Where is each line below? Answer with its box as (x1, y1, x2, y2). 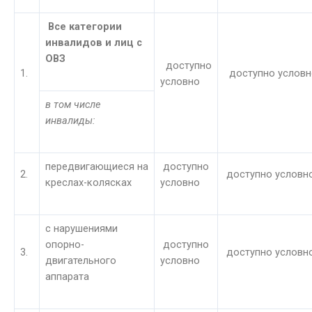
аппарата (45, 270, 89, 283)
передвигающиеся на (45, 159, 148, 173)
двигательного (45, 253, 116, 267)
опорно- (45, 237, 84, 251)
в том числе (45, 97, 101, 111)
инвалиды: (45, 114, 95, 127)
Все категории (48, 19, 122, 33)
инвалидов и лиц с (45, 36, 142, 49)
